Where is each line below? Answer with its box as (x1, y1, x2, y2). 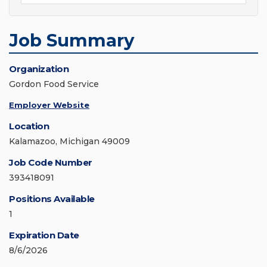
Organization (9, 63, 69, 75)
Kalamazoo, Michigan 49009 (9, 136, 130, 147)
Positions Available (9, 193, 95, 205)
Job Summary (9, 30, 134, 51)
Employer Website (9, 100, 89, 110)
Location (9, 120, 49, 132)
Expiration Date (9, 229, 79, 241)
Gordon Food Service (9, 79, 99, 90)
